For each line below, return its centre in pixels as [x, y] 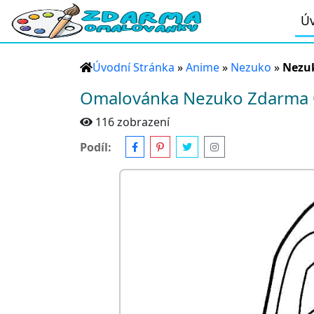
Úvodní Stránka [134, 67]
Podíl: [96, 147]
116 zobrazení [132, 122]
